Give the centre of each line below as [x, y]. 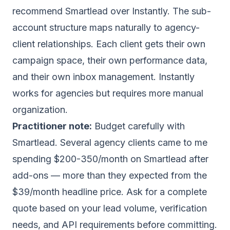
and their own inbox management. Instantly [103, 77]
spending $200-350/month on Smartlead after [110, 159]
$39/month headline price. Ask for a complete [110, 192]
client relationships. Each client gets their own [109, 44]
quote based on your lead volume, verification [110, 208]
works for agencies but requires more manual [108, 93]
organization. [40, 110]
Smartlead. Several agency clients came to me [110, 142]
